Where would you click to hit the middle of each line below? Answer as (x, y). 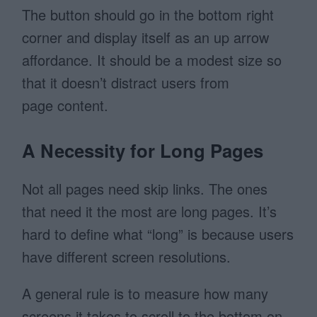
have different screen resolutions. (127, 257)
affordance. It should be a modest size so (152, 60)
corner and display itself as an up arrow (146, 38)
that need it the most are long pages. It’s (150, 212)
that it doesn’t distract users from (126, 83)
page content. (65, 105)
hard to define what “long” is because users (158, 234)
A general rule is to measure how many (145, 294)
